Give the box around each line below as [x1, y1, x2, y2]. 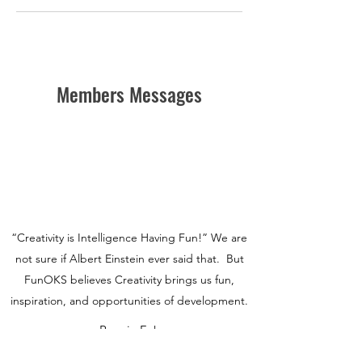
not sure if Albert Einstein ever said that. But [15, 250, 244, 266]
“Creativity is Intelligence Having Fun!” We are [11, 229, 247, 245]
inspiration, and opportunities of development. [11, 293, 248, 308]
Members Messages [57, 78, 202, 108]
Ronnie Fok [99, 322, 159, 338]
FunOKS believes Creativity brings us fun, [24, 271, 234, 287]
